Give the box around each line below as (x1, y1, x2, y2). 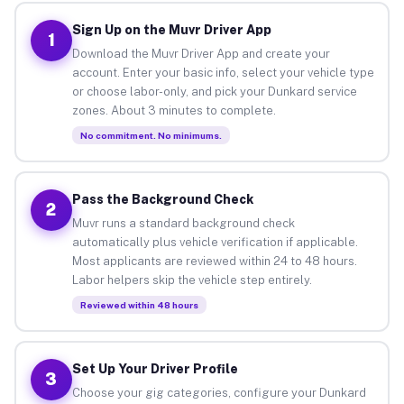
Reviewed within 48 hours (79, 298, 198, 310)
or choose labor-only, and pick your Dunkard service (71, 84, 357, 98)
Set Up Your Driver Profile (71, 361, 238, 376)
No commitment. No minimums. (79, 129, 222, 141)
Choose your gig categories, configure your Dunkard (71, 385, 366, 399)
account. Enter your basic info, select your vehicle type (71, 65, 374, 79)
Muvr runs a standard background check (71, 216, 295, 230)
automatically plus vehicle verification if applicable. (71, 234, 358, 249)
